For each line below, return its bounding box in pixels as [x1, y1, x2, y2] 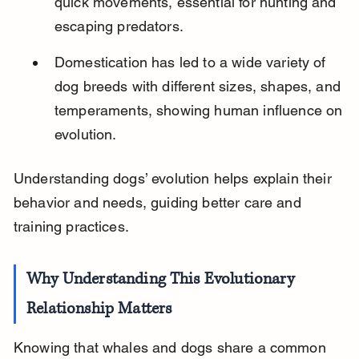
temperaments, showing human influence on [54, 102, 347, 119]
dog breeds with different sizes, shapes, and [54, 78, 345, 95]
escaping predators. [54, 18, 184, 35]
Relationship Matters [26, 298, 172, 321]
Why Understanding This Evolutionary [26, 268, 298, 291]
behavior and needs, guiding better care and [13, 194, 305, 212]
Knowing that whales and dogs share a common [13, 339, 330, 357]
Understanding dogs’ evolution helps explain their [13, 170, 336, 188]
